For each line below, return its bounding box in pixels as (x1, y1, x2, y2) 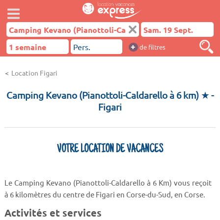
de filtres (137, 43, 165, 51)
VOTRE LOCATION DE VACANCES (57, 144, 163, 156)
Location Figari (11, 68, 57, 77)
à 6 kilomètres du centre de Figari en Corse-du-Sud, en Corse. (4, 190, 205, 199)
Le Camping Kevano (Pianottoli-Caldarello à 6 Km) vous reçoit (4, 178, 212, 187)
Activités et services (4, 206, 102, 219)
